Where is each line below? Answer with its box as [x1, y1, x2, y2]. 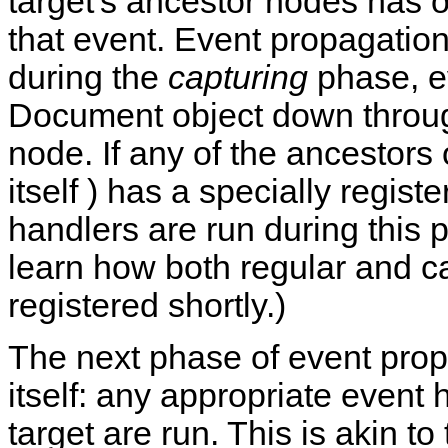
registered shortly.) [8, 287, 286, 325]
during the [8, 59, 168, 97]
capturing [168, 59, 308, 97]
